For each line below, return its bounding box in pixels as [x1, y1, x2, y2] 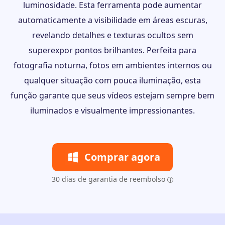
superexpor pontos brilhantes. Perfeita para [29, 45, 196, 56]
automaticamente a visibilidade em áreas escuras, [18, 15, 207, 26]
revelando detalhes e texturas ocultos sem [32, 30, 193, 41]
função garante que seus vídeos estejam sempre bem [11, 90, 214, 101]
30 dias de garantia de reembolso [52, 174, 165, 184]
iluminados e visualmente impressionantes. [30, 105, 195, 116]
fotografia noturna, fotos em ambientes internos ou [13, 60, 212, 71]
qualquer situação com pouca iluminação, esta [24, 75, 201, 86]
